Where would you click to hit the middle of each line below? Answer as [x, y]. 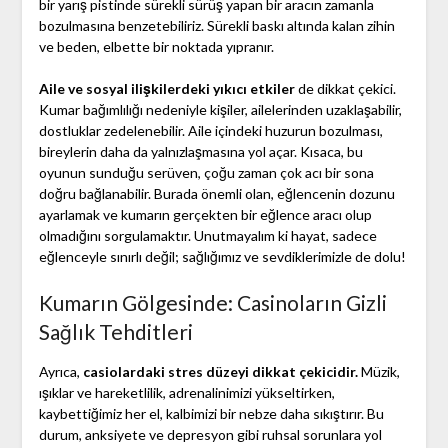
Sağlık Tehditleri [115, 332]
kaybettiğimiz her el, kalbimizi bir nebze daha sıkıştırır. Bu [211, 414]
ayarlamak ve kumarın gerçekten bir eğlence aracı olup [205, 215]
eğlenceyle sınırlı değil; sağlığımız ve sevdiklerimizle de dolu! [222, 257]
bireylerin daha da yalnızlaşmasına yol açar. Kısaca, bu [200, 152]
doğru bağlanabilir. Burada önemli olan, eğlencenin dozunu [216, 194]
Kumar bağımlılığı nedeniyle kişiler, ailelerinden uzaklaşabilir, [220, 110]
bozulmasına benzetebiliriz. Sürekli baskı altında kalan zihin [216, 26]
